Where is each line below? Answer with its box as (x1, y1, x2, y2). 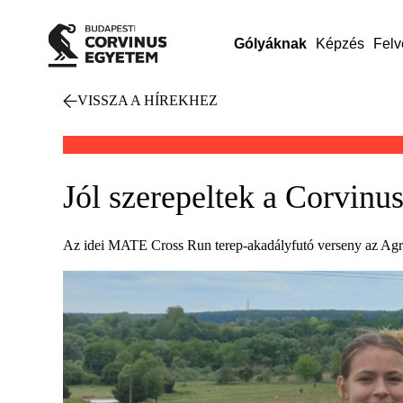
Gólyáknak (233, 36, 307, 51)
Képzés (315, 36, 364, 51)
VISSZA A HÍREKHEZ (77, 93, 218, 108)
